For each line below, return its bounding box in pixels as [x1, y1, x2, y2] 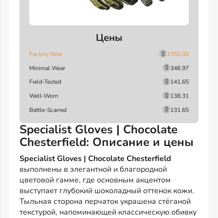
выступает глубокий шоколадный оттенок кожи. [19, 185, 194, 196]
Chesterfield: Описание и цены [19, 134, 194, 150]
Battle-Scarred [29, 106, 67, 114]
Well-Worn [29, 92, 58, 100]
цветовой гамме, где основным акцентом [19, 174, 171, 185]
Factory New [29, 50, 62, 58]
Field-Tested [29, 78, 61, 86]
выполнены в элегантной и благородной [19, 163, 167, 175]
